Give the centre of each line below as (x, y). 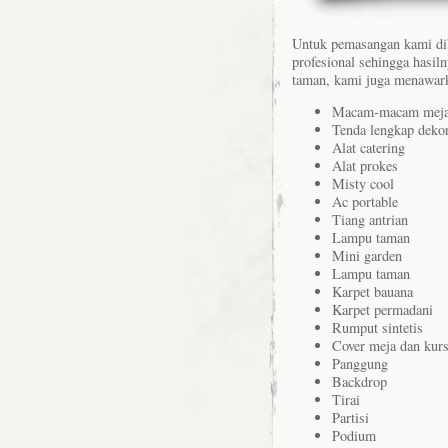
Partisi (350, 418)
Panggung (360, 364)
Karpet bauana (372, 292)
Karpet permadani (382, 310)
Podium (354, 436)
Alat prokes (365, 166)
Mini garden (367, 256)
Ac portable (365, 202)
